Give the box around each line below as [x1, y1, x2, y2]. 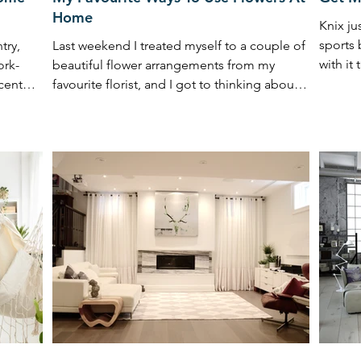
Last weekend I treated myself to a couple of [52, 37, 305, 53]
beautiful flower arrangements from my [52, 56, 275, 73]
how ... [52, 95, 89, 111]
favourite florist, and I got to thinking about [52, 76, 298, 92]
